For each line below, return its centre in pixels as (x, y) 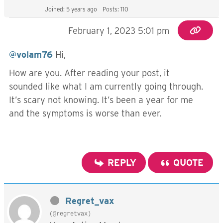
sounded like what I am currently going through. (106, 86)
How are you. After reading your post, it (89, 73)
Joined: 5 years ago (71, 9)
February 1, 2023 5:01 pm (119, 31)
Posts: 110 (115, 9)
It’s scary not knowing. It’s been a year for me (101, 100)
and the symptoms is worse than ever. (85, 113)
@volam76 (31, 55)
